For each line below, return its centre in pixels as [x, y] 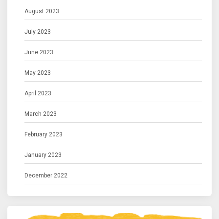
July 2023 [38, 32]
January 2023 [43, 155]
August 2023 [42, 11]
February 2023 [44, 135]
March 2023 [41, 114]
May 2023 [38, 73]
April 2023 [38, 94]
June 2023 [39, 53]
